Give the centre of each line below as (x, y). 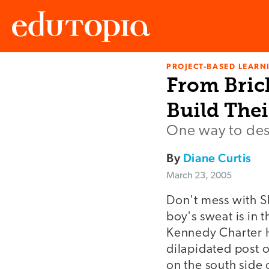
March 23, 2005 (199, 176)
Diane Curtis (217, 158)
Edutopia (29, 78)
